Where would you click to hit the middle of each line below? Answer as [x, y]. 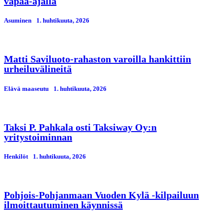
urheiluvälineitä [38, 69]
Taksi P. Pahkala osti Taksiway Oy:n [80, 127]
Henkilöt [16, 156]
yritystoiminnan [38, 137]
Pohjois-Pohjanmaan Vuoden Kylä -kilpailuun [101, 195]
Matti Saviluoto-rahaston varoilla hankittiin [97, 59]
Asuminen [18, 21]
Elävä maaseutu [26, 88]
